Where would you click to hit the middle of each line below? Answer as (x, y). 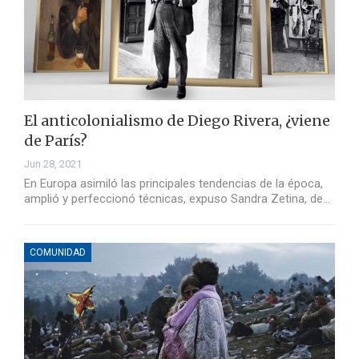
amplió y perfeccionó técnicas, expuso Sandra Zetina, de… (177, 199)
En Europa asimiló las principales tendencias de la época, (173, 184)
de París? (56, 141)
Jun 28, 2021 (53, 164)
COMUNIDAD (58, 253)
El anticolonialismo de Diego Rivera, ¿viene (177, 121)
